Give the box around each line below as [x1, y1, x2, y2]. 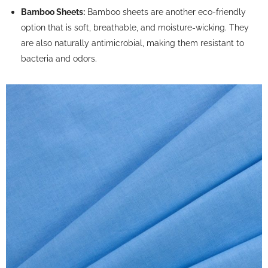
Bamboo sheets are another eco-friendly [85, 7, 246, 17]
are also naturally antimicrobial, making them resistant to [21, 38, 244, 48]
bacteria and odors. [21, 53, 97, 64]
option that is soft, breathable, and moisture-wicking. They [21, 22, 249, 33]
